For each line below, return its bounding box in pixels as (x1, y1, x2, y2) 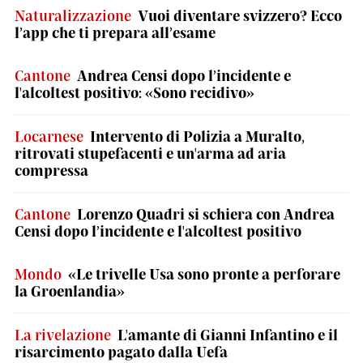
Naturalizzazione (15, 6, 131, 24)
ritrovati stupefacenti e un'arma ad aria (15, 144, 286, 162)
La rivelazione (15, 326, 111, 344)
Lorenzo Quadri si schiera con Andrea (77, 205, 335, 223)
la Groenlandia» (15, 282, 125, 300)
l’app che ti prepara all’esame (15, 23, 216, 41)
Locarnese (15, 127, 83, 145)
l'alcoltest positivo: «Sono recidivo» (15, 83, 254, 101)
